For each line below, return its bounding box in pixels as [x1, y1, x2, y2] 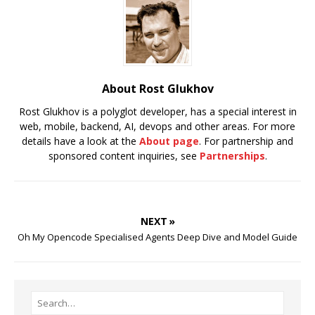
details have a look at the [22, 134, 139, 148]
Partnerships [199, 148, 265, 162]
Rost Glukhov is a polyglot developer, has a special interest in [18, 104, 297, 118]
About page [139, 134, 199, 148]
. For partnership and [199, 134, 293, 148]
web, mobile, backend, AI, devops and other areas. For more [20, 119, 295, 133]
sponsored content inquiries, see [48, 148, 200, 162]
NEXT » [140, 214, 175, 228]
